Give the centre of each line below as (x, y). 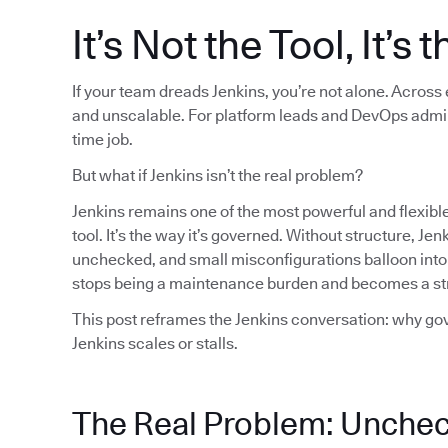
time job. (102, 140)
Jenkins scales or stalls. (155, 344)
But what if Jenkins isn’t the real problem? (217, 176)
